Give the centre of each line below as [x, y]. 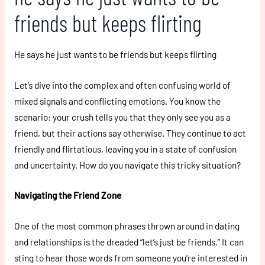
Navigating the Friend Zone [67, 195]
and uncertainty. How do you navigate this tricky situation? [127, 164]
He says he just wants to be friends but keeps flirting [115, 54]
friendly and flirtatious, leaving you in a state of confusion [125, 148]
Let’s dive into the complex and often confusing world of [122, 85]
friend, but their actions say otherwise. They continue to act [130, 132]
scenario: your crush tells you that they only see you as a [122, 117]
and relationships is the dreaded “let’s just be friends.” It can [129, 242]
